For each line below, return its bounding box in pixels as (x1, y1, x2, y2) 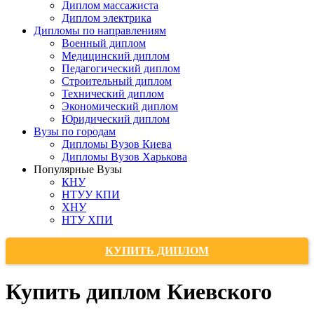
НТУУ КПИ (62, 189, 120, 200)
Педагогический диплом (62, 62, 180, 74)
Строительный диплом (62, 75, 172, 87)
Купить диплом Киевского (6, 279, 272, 305)
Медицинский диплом (62, 50, 170, 62)
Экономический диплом (62, 100, 178, 112)
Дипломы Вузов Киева (62, 138, 172, 150)
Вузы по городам (34, 125, 116, 137)
